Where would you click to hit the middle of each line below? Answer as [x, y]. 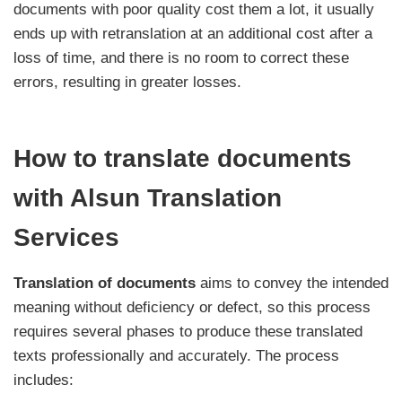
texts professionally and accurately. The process [176, 356]
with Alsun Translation [148, 198]
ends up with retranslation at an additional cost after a [193, 34]
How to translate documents [183, 159]
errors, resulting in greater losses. [127, 83]
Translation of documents [105, 284]
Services [66, 238]
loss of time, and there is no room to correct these [181, 58]
